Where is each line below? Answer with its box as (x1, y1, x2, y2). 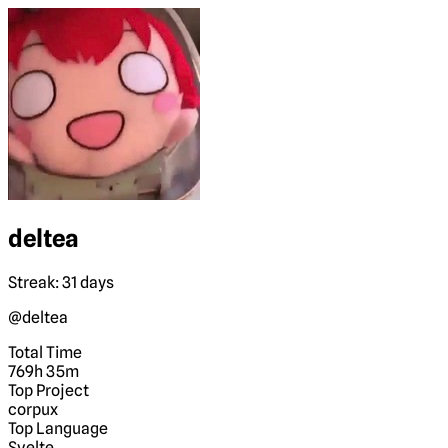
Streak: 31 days (8, 272, 114, 292)
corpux (8, 399, 58, 419)
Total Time (8, 342, 82, 362)
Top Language (8, 418, 108, 438)
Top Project (8, 380, 89, 400)
